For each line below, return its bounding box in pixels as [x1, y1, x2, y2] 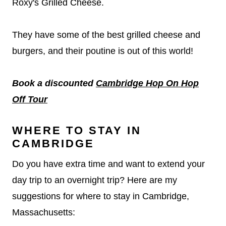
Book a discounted [12, 78, 96, 88]
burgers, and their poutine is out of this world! [12, 45, 193, 56]
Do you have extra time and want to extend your [12, 158, 205, 169]
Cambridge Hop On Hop [96, 78, 199, 88]
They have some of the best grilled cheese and [12, 29, 200, 40]
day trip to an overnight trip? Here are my [12, 175, 177, 185]
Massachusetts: [12, 207, 75, 217]
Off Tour [12, 94, 47, 104]
